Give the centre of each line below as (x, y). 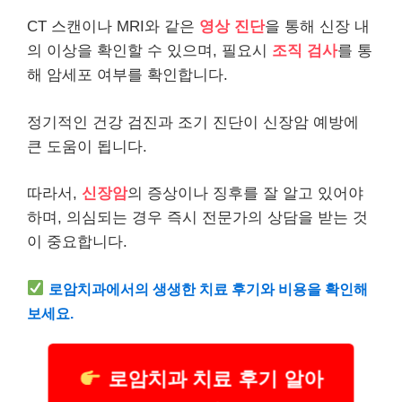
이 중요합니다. (77, 242)
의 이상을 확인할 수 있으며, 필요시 (149, 51)
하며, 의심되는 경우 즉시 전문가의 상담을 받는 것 (197, 218)
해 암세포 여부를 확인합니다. (127, 75)
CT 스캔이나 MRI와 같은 (113, 26)
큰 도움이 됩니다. (87, 146)
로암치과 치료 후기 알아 (211, 380)
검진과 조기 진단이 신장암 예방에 (241, 122)
